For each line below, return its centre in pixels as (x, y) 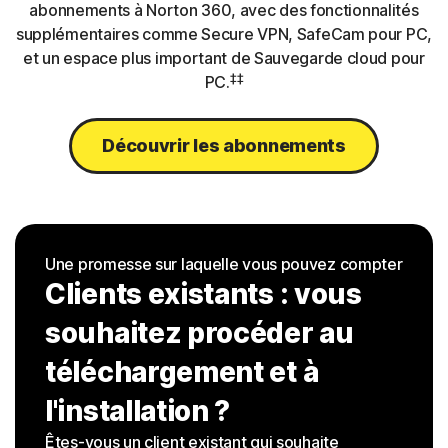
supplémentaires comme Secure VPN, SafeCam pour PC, (223, 34)
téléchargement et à (182, 372)
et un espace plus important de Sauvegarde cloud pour (224, 58)
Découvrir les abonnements (224, 146)
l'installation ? (138, 411)
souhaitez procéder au (199, 333)
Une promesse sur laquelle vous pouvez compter (224, 264)
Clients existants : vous (203, 294)
